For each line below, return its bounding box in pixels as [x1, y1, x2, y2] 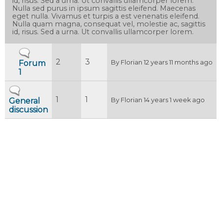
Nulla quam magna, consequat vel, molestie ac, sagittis [12, 19, 206, 28]
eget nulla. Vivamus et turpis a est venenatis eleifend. [12, 11, 200, 21]
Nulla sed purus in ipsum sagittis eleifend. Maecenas [12, 3, 196, 13]
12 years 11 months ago [142, 58, 213, 66]
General [9, 96, 40, 106]
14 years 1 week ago [142, 96, 205, 104]
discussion [9, 105, 48, 114]
